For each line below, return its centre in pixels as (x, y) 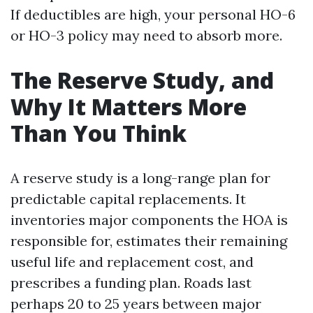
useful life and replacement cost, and (132, 262)
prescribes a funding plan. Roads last (131, 283)
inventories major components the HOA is (149, 220)
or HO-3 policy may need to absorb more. (146, 35)
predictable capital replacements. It (128, 199)
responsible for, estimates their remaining (149, 241)
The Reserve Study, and (142, 80)
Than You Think (99, 133)
